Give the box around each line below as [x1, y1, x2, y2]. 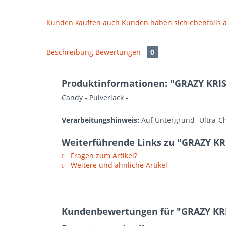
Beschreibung [46, 47, 93, 57]
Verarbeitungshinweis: [62, 115, 139, 125]
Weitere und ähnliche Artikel [69, 160, 167, 170]
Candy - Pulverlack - [62, 93, 128, 102]
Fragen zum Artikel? [69, 151, 137, 160]
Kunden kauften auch [46, 18, 120, 27]
